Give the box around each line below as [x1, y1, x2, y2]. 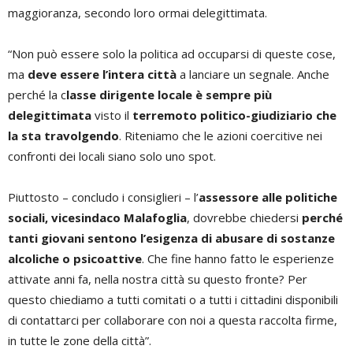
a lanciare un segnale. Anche [176, 66, 329, 82]
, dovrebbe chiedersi [187, 210, 302, 225]
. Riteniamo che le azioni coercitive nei [119, 128, 322, 143]
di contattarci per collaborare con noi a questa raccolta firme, [8, 312, 337, 328]
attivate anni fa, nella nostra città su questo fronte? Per [8, 271, 307, 287]
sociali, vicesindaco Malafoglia [8, 210, 187, 225]
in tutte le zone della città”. [8, 333, 151, 348]
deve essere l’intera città [28, 66, 176, 82]
